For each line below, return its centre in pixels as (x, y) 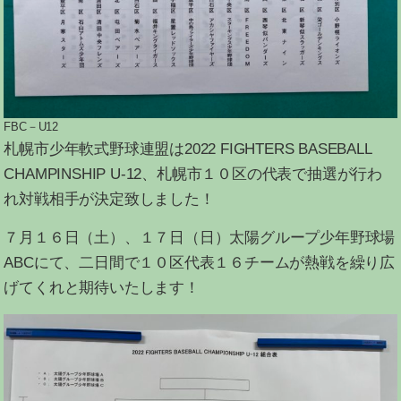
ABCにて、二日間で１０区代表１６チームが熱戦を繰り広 (200, 263)
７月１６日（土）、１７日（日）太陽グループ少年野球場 (200, 238)
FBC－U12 (31, 128)
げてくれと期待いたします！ (102, 288)
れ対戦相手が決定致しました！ (109, 200)
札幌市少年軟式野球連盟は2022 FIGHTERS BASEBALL (188, 149)
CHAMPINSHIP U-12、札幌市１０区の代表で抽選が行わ (193, 175)
